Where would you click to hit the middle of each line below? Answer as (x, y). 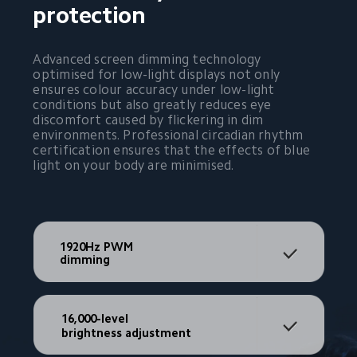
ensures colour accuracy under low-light (155, 89)
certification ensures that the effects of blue (173, 150)
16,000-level (94, 318)
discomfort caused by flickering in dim (150, 120)
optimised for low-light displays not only (158, 74)
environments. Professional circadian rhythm (170, 135)
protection (89, 15)
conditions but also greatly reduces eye (154, 104)
